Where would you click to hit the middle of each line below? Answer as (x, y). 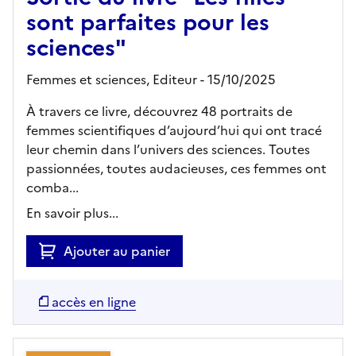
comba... (52, 187)
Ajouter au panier (117, 251)
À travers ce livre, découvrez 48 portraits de (159, 111)
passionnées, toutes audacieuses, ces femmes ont (176, 168)
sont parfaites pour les (148, 22)
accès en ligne (94, 302)
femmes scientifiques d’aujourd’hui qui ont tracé (174, 130)
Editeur (175, 79)
